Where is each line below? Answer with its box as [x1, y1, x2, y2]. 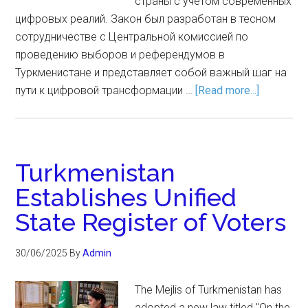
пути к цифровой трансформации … [15, 84, 196, 97]
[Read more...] [195, 84, 260, 97]
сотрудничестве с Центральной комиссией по [15, 30, 249, 43]
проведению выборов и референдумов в [15, 48, 225, 61]
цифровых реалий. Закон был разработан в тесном [15, 12, 276, 25]
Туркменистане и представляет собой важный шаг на [15, 66, 287, 79]
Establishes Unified [15, 183, 237, 212]
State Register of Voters [15, 208, 287, 236]
